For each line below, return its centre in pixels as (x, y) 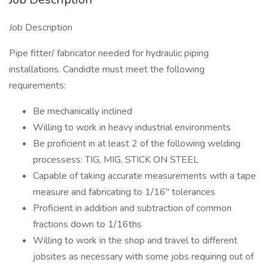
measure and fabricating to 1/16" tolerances (124, 192)
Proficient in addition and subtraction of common (132, 208)
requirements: (37, 86)
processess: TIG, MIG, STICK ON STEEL (116, 160)
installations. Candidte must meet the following (107, 69)
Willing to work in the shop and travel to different (135, 240)
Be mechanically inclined (83, 111)
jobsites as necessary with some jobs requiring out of (143, 257)
